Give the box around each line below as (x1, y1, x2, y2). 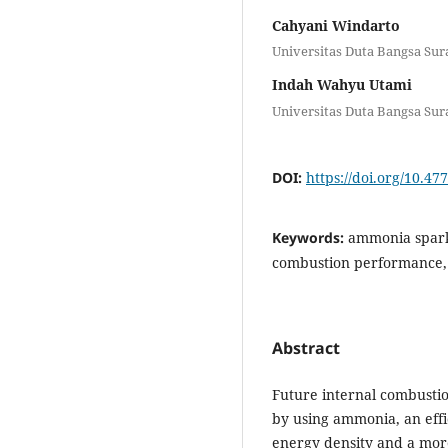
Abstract (272, 336, 340, 359)
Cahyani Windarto (272, 15, 400, 35)
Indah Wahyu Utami (272, 75, 412, 95)
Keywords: (272, 227, 348, 247)
